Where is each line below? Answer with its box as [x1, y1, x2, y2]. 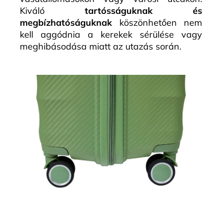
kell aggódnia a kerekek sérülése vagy [20, 29, 202, 41]
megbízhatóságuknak [20, 17, 112, 29]
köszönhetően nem [112, 17, 202, 29]
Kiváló [20, 5, 85, 17]
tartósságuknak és [85, 5, 202, 17]
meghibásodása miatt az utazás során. [20, 41, 181, 53]
